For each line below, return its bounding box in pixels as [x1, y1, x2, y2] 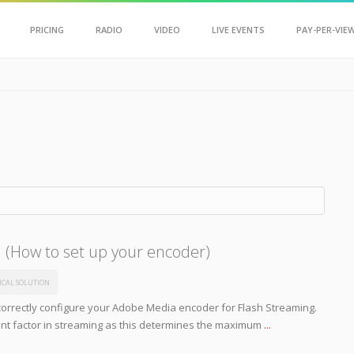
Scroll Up [148, 8, 190, 22]
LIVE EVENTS [211, 24, 265, 36]
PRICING [29, 24, 64, 36]
